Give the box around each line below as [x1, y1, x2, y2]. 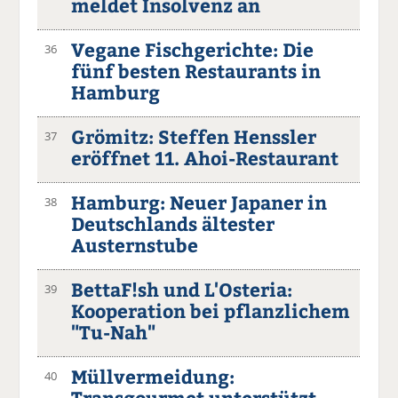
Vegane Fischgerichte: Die [71, 36, 314, 62]
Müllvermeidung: [71, 362, 235, 389]
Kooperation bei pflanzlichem [71, 297, 351, 323]
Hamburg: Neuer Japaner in [71, 188, 328, 215]
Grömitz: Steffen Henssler [71, 123, 317, 149]
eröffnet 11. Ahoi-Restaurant [71, 144, 339, 171]
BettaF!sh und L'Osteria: [71, 275, 293, 302]
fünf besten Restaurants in [71, 57, 322, 84]
